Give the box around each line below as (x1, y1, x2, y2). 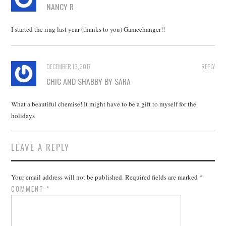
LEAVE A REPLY (11, 140, 70, 153)
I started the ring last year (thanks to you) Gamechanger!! (11, 24, 165, 34)
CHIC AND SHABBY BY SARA (46, 75, 131, 87)
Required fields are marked (125, 172, 200, 182)
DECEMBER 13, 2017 (46, 62, 91, 71)
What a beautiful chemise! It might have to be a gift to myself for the (11, 99, 197, 108)
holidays (11, 110, 35, 120)
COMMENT (11, 183, 47, 194)
